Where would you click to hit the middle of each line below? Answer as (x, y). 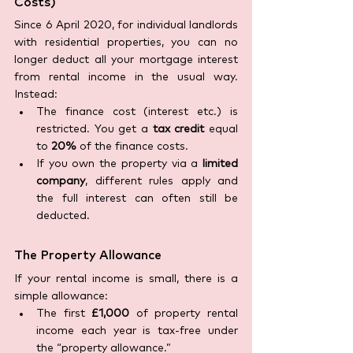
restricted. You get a (95, 130)
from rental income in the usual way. (126, 78)
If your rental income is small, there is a (126, 279)
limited (220, 164)
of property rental (184, 314)
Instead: (36, 95)
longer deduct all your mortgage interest (126, 60)
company (61, 182)
